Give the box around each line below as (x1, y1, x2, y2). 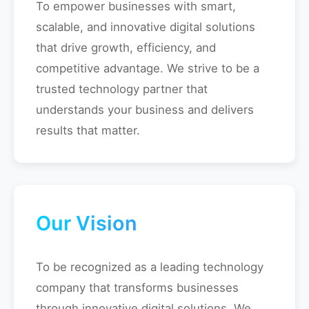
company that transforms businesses (36, 281, 239, 295)
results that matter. (36, 123, 140, 137)
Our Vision (36, 211, 137, 235)
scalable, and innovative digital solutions (36, 20, 255, 34)
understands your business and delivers (36, 103, 254, 117)
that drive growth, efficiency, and (36, 41, 216, 54)
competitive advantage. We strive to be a (36, 61, 259, 75)
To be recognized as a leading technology (36, 260, 263, 274)
